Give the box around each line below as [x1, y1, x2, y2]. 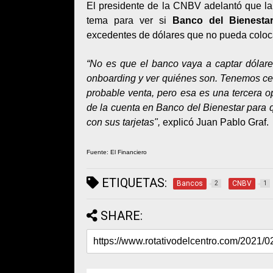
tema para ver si [87, 15, 173, 26]
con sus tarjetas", [87, 117, 160, 127]
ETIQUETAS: [99, 175, 167, 190]
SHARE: [101, 208, 143, 223]
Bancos [177, 179, 203, 188]
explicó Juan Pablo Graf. [160, 117, 269, 127]
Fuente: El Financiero [87, 149, 147, 155]
